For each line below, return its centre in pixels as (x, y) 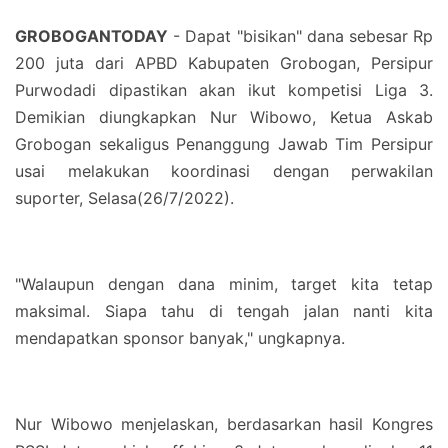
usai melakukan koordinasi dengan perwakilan (224, 171)
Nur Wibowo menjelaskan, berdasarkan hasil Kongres (224, 424)
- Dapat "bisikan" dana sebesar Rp (300, 36)
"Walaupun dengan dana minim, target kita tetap (224, 284)
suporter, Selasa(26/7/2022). (127, 198)
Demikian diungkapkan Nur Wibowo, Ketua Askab (224, 117)
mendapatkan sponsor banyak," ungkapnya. (182, 338)
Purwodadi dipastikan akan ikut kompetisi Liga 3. (224, 90)
